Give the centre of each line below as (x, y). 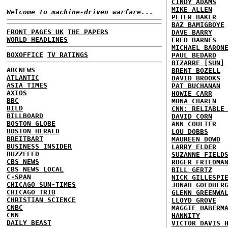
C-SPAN (19, 177)
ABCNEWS (21, 70)
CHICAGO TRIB (31, 192)
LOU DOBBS (190, 132)
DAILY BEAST (29, 222)
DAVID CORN (192, 116)
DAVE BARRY (192, 32)
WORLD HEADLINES (37, 39)
